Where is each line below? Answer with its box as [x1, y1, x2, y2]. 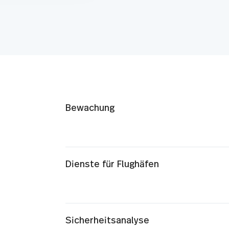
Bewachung [65, 104, 114, 113]
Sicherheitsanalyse [65, 216, 149, 225]
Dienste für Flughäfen [65, 160, 159, 169]
